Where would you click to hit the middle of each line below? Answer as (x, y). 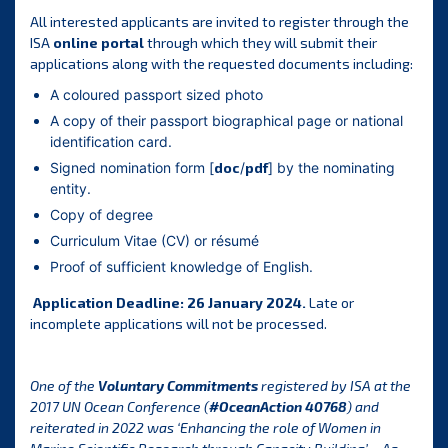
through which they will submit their (260, 43)
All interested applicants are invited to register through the (219, 22)
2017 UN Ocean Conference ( (119, 407)
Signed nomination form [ (132, 168)
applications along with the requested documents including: (221, 64)
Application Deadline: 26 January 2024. (169, 303)
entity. (70, 189)
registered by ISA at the (334, 386)
